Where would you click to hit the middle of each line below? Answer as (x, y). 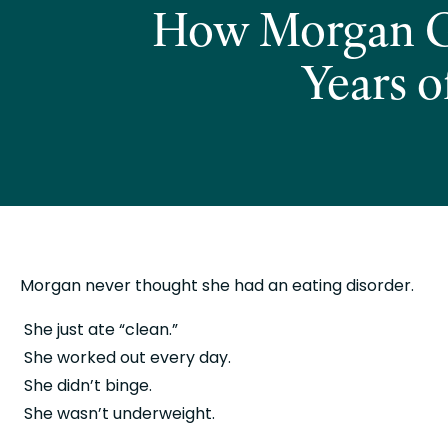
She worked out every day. (127, 357)
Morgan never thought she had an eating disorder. (217, 285)
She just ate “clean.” (101, 329)
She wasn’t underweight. (119, 413)
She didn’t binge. (88, 385)
